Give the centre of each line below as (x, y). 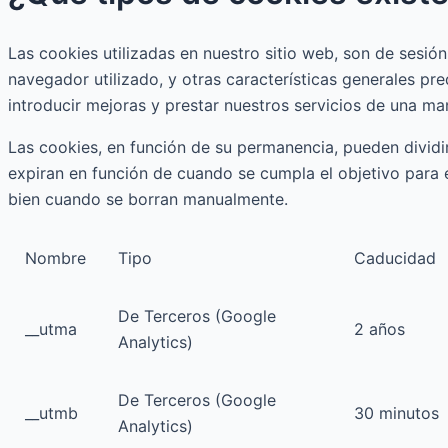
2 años (379, 328)
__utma (51, 328)
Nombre (55, 257)
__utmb (51, 412)
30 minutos (396, 412)
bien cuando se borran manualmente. (148, 198)
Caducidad (395, 257)
